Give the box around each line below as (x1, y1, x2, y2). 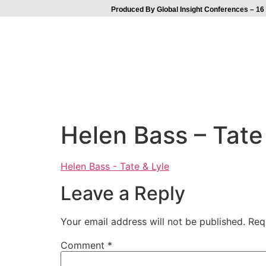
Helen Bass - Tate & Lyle (61, 160, 169, 173)
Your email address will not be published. (61, 215, 245, 227)
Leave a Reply (61, 181, 185, 205)
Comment (61, 239, 107, 251)
